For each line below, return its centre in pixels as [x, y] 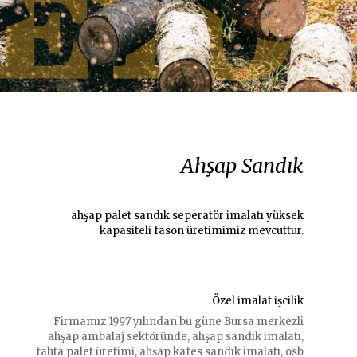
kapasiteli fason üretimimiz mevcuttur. [201, 231]
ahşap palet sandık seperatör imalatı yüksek [187, 216]
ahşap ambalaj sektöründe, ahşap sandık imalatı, [175, 337]
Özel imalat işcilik [257, 301]
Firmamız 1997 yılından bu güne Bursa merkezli [178, 322]
